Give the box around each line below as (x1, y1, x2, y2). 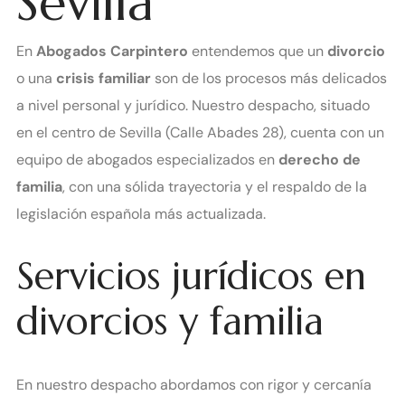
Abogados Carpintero (36, 41, 188, 61)
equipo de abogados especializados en (16, 149, 278, 169)
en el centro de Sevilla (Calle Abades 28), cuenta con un (16, 122, 384, 142)
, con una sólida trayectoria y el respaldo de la (62, 176, 367, 196)
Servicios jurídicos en (16, 252, 366, 301)
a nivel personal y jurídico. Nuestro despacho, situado (16, 95, 370, 115)
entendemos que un (188, 41, 327, 61)
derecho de (278, 149, 361, 169)
